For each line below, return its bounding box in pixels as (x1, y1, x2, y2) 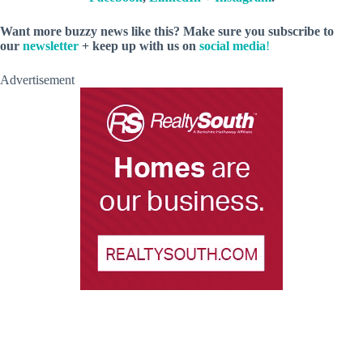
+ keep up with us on (79, 38, 199, 53)
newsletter (23, 38, 79, 53)
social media (199, 38, 266, 53)
